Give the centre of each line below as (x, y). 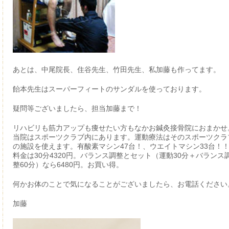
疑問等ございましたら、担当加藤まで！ (77, 108)
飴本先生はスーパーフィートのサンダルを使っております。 (109, 89)
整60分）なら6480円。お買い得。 (68, 164)
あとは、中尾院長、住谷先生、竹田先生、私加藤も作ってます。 (116, 69)
